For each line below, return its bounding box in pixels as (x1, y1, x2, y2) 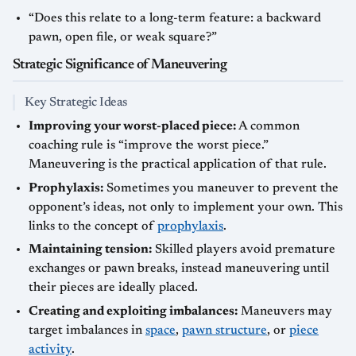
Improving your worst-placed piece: (29, 119, 236, 133)
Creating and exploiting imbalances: (29, 304, 238, 318)
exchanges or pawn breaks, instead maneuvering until (29, 262, 329, 276)
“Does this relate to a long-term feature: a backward (29, 11, 321, 25)
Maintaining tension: (29, 243, 152, 257)
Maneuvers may (238, 304, 332, 318)
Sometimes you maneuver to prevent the (103, 181, 339, 195)
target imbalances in (29, 323, 145, 337)
